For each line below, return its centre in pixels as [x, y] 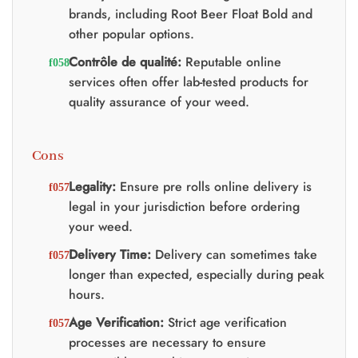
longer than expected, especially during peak [196, 274]
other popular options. [131, 34]
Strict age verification [225, 322]
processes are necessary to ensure [167, 342]
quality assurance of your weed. [159, 102]
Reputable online [231, 62]
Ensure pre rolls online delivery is [213, 186]
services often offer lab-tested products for [188, 82]
